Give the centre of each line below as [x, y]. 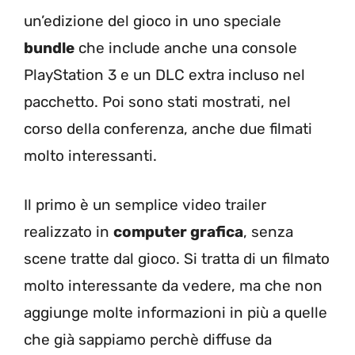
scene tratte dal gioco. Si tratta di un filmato [177, 259]
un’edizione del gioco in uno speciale [153, 21]
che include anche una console [186, 48]
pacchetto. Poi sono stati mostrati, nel [157, 101]
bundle [49, 48]
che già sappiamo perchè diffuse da [148, 340]
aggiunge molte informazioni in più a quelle [176, 313]
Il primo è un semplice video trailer [145, 205]
